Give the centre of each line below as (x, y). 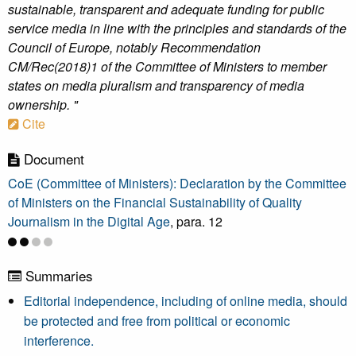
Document (52, 159)
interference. (59, 341)
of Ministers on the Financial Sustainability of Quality (155, 202)
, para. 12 (196, 221)
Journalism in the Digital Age (89, 221)
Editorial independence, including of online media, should (186, 301)
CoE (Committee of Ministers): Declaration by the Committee (177, 183)
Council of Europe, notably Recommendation (134, 47)
